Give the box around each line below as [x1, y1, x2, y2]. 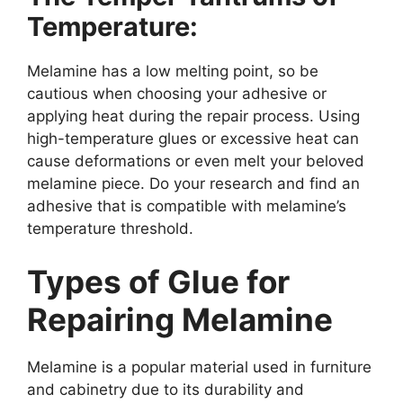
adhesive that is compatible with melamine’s [27, 196, 346, 215]
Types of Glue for [27, 263, 290, 301]
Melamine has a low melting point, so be [27, 61, 318, 80]
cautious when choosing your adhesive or [27, 84, 327, 103]
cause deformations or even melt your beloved [27, 151, 364, 170]
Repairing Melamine [27, 300, 333, 339]
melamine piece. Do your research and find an [27, 174, 360, 193]
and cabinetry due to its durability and [27, 381, 304, 399]
